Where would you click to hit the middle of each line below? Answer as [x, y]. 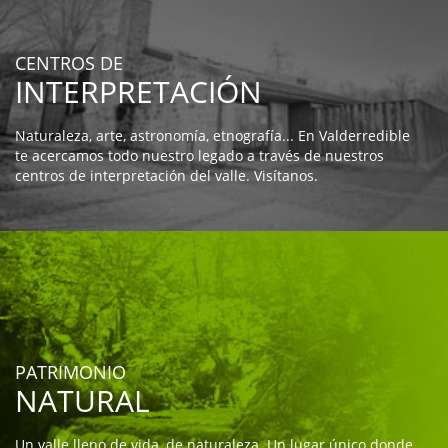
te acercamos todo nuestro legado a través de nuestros [199, 156]
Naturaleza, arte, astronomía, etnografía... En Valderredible [212, 136]
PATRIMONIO [70, 372]
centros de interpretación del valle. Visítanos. [166, 176]
